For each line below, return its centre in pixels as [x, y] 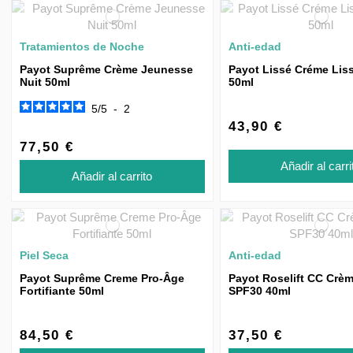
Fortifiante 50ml [62, 290]
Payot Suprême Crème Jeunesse [106, 69]
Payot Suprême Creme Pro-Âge [102, 278]
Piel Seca [44, 255]
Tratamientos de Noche [82, 46]
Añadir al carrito [112, 176]
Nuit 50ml [45, 82]
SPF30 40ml [259, 290]
